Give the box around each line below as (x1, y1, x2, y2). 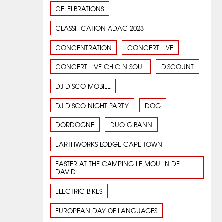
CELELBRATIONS (55, 4, 104, 14)
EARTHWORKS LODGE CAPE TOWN (55, 139, 162, 149)
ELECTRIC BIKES (55, 186, 102, 196)
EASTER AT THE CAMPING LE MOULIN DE (55, 159, 180, 168)
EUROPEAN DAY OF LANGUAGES (55, 206, 157, 216)
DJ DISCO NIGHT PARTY (55, 101, 129, 111)
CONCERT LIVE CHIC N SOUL (55, 62, 145, 72)
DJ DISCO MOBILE (55, 81, 111, 91)
